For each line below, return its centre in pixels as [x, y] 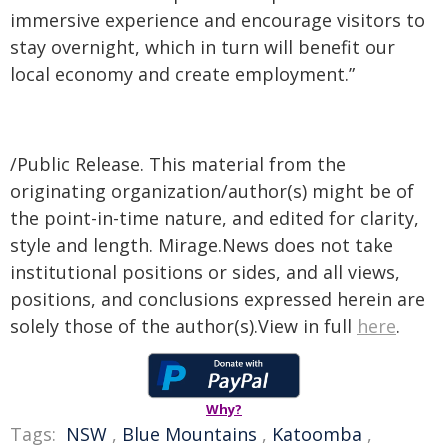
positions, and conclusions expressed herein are [217, 299]
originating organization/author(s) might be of [212, 191]
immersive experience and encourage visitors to [217, 20]
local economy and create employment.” [182, 74]
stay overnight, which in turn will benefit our [202, 47]
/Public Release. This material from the [178, 164]
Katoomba [317, 434]
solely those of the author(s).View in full [183, 326]
